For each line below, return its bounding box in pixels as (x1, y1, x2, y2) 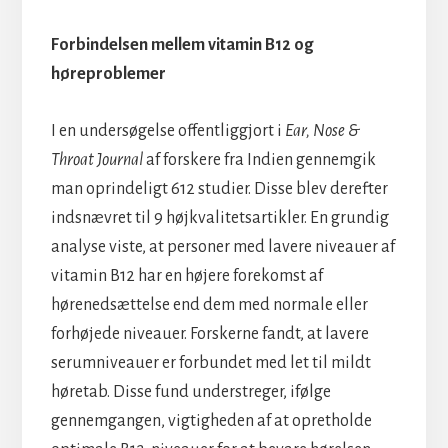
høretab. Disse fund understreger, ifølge (50, 382, 331, 401)
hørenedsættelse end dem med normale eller (50, 295, 368, 314)
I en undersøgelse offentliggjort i (50, 121, 285, 140)
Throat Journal (50, 150, 143, 169)
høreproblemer (50, 64, 166, 83)
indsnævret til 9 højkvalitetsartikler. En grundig (50, 208, 389, 227)
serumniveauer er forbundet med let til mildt (50, 353, 371, 372)
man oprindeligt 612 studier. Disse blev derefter (50, 179, 388, 198)
